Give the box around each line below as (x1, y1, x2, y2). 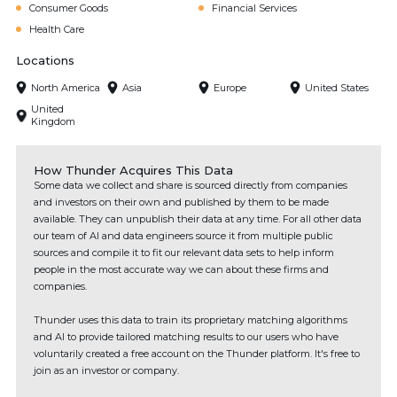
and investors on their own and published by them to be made (34, 196, 329, 208)
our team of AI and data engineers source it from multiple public (34, 230, 333, 242)
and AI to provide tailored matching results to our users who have (34, 331, 339, 343)
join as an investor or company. (34, 364, 179, 377)
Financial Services (212, 2, 297, 14)
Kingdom (30, 115, 75, 128)
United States (305, 81, 369, 94)
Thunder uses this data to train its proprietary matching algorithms (34, 314, 347, 326)
